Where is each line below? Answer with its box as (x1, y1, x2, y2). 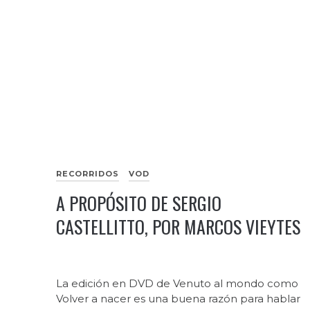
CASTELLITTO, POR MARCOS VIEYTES (55, 212, 300, 240)
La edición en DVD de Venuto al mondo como (55, 277, 298, 291)
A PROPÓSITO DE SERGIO (55, 189, 221, 217)
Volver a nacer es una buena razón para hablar (55, 292, 300, 306)
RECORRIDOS (55, 168, 119, 179)
